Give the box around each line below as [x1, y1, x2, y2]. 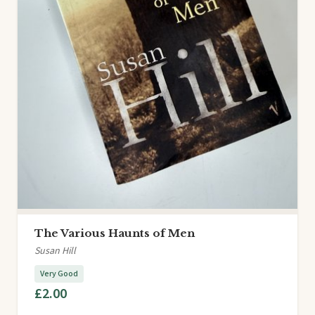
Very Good [40, 268, 78, 281]
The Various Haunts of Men [34, 226, 195, 240]
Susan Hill [34, 244, 76, 259]
